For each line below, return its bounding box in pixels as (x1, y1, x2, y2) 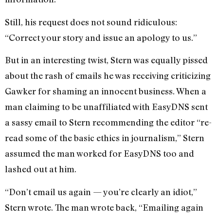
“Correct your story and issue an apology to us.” (5, 32, 197, 43)
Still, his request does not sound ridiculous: (5, 16, 177, 27)
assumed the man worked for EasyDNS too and (5, 148, 194, 159)
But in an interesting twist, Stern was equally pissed (5, 54, 208, 66)
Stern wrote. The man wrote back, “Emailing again (5, 201, 203, 213)
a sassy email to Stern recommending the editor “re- (5, 117, 212, 128)
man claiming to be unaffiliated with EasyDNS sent (5, 101, 208, 112)
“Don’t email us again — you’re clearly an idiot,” (5, 186, 197, 197)
